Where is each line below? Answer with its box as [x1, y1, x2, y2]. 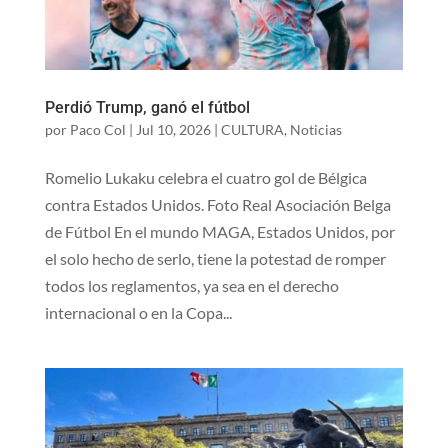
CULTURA [220, 120, 284, 138]
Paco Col [69, 120, 126, 138]
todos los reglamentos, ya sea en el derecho [44, 275, 339, 295]
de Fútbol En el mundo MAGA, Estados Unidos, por [44, 221, 395, 241]
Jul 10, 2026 [135, 120, 211, 138]
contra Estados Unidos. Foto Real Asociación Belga [44, 194, 391, 214]
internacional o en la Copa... [44, 302, 232, 322]
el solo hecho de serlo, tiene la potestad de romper [44, 248, 386, 268]
